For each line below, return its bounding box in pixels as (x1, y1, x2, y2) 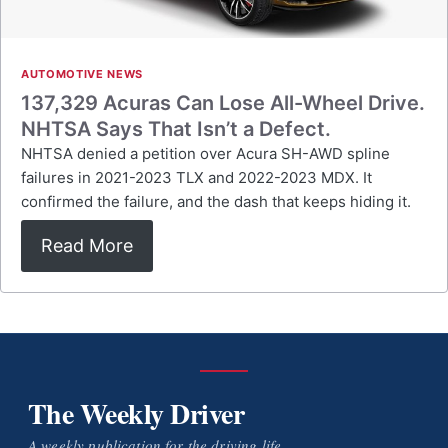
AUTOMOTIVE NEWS (21, 67, 143, 81)
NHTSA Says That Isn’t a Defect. (21, 117, 331, 141)
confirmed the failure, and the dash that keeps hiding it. (21, 192, 411, 211)
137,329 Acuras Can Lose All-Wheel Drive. (21, 91, 425, 115)
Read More (41, 235, 133, 256)
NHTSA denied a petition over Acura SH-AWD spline (21, 144, 390, 163)
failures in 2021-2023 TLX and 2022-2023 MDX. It (21, 168, 372, 187)
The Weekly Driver (28, 393, 245, 434)
